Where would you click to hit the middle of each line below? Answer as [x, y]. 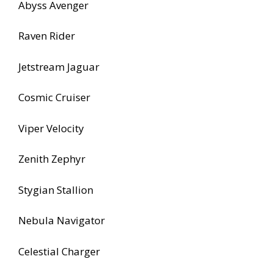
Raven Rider [47, 36]
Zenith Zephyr [52, 159]
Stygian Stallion [56, 190]
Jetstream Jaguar [59, 66]
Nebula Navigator [62, 221]
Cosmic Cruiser [54, 97]
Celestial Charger [59, 251]
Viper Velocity [51, 128]
